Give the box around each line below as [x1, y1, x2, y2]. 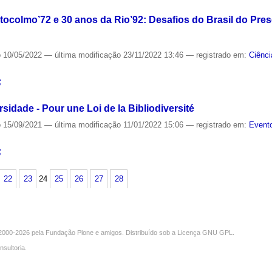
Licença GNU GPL [177, 228, 233, 236]
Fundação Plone [46, 228, 93, 236]
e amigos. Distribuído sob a [93, 228, 177, 236]
